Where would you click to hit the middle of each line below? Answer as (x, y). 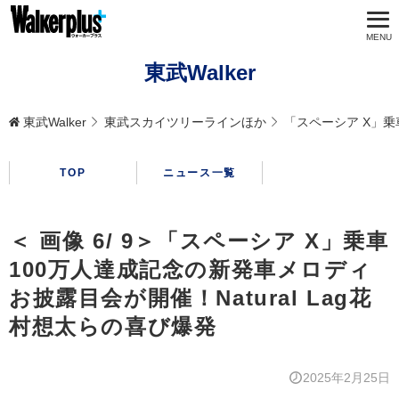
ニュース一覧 (199, 173)
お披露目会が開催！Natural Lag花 (191, 298)
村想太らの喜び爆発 (113, 327)
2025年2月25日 (346, 378)
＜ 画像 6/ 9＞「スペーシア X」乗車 (199, 241)
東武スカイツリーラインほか (185, 122)
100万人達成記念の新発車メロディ (191, 270)
